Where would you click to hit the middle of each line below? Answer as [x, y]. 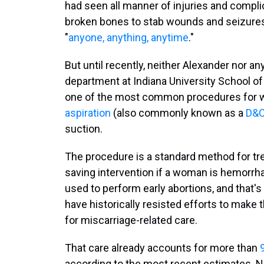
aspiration [88, 113]
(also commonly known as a [178, 113]
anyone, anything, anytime [128, 37]
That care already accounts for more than [162, 248]
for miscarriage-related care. [131, 220]
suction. [84, 129]
